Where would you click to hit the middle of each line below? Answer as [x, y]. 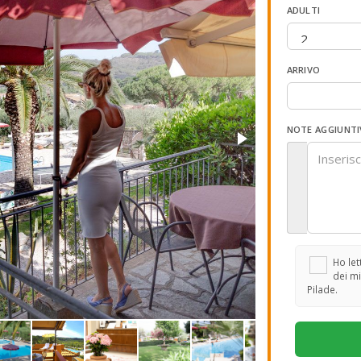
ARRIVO [303, 70]
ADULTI [303, 10]
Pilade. [322, 289]
